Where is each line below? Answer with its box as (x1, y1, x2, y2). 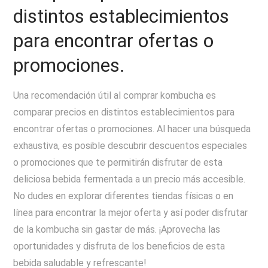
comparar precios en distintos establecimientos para (13, 106, 235, 118)
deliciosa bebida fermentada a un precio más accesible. (13, 173, 246, 185)
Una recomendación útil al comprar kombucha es (13, 90, 217, 101)
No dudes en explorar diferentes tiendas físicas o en (13, 190, 234, 202)
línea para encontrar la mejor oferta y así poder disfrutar (13, 207, 248, 218)
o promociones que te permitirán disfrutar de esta (13, 157, 223, 168)
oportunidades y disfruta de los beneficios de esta (13, 240, 226, 252)
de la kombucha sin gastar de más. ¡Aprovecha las (13, 224, 221, 235)
